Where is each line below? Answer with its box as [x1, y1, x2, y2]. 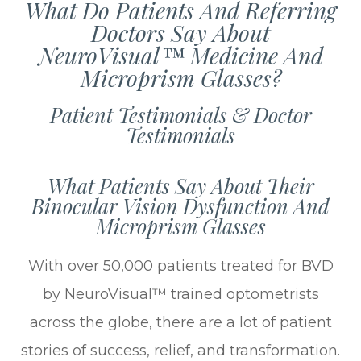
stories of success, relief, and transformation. [21, 341, 340, 359]
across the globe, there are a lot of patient [29, 313, 332, 331]
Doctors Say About [91, 16, 270, 48]
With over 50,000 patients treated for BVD [27, 256, 334, 275]
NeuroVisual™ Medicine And [38, 39, 323, 70]
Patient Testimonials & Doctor [49, 101, 312, 128]
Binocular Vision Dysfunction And [31, 192, 330, 219]
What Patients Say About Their [47, 172, 314, 199]
